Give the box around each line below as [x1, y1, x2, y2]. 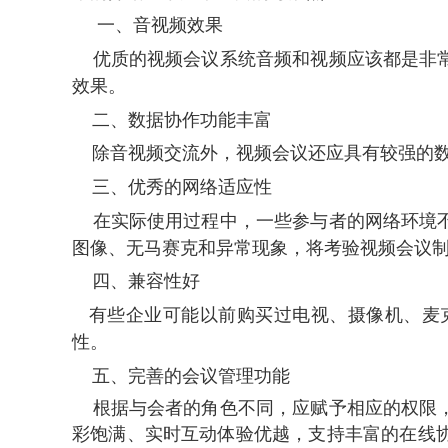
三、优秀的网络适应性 [72, 176, 272, 197]
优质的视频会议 [72, 48, 220, 69]
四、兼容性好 [72, 271, 200, 292]
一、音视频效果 [72, 15, 223, 36]
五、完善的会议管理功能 [72, 365, 290, 386]
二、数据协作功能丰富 [72, 109, 272, 130]
